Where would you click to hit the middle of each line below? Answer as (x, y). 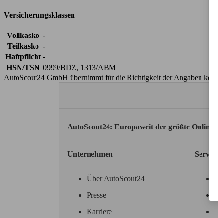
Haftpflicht (23, 57)
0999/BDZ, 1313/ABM (79, 68)
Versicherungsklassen (39, 15)
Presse (96, 195)
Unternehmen (90, 154)
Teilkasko (23, 46)
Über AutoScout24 (116, 178)
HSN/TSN (23, 68)
